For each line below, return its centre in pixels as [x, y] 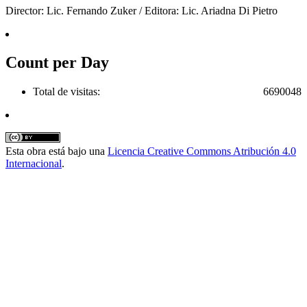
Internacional [34, 164]
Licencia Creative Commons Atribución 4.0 [202, 151]
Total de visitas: [66, 92]
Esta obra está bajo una [57, 151]
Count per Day [57, 63]
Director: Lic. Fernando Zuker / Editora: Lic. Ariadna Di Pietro [142, 10]
